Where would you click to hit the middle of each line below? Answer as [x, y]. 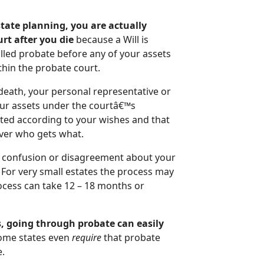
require [87, 237]
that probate [131, 237]
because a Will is [111, 39]
